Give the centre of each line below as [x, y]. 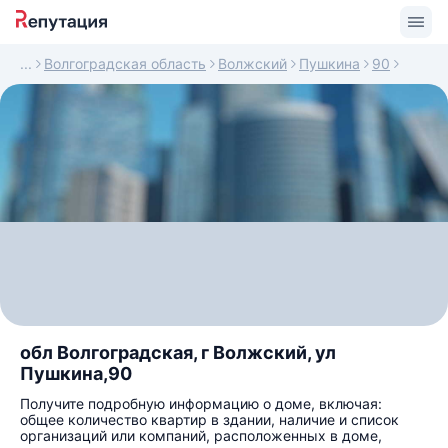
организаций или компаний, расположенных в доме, [201, 435]
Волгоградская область [125, 63]
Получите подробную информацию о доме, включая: [201, 403]
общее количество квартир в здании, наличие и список [209, 419]
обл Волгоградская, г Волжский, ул [178, 352]
